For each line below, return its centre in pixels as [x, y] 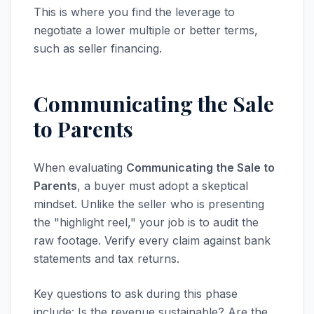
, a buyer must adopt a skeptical [163, 186]
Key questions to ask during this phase [136, 294]
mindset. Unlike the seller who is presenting [149, 204]
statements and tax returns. [107, 259]
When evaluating [80, 168]
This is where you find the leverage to [134, 12]
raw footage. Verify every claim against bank [152, 240]
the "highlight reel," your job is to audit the [146, 222]
